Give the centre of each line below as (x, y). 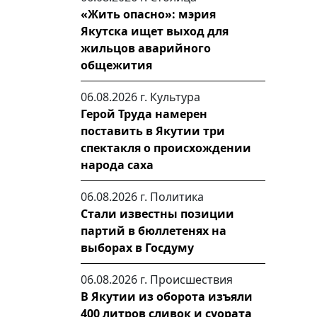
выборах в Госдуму (137, 248)
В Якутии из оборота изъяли (167, 296)
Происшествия (191, 279)
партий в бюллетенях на (154, 231)
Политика (177, 197)
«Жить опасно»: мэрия (148, 14)
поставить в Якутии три (153, 131)
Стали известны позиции (157, 214)
